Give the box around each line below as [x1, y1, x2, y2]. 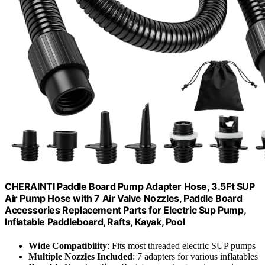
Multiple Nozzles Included [28, 251, 132, 261]
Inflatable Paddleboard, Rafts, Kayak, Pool [5, 216, 185, 228]
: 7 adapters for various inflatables [132, 251, 258, 261]
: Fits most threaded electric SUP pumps [107, 240, 256, 251]
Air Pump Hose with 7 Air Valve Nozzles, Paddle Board [5, 192, 243, 205]
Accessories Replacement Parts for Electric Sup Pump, [5, 204, 246, 216]
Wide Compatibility [28, 240, 107, 251]
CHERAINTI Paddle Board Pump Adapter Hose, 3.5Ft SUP [5, 180, 255, 193]
